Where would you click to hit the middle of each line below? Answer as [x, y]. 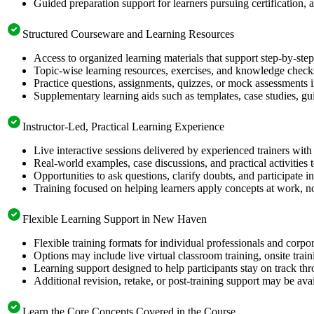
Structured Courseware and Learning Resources [128, 34]
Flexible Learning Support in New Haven [115, 219]
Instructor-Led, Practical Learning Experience [123, 126]
